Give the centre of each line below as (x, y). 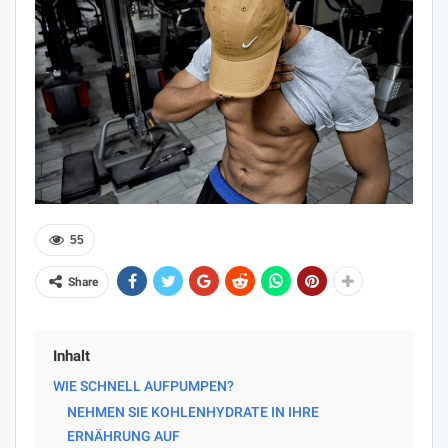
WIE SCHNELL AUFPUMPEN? (143, 385)
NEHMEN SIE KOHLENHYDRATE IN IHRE (193, 411)
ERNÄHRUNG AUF (123, 435)
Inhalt (71, 355)
